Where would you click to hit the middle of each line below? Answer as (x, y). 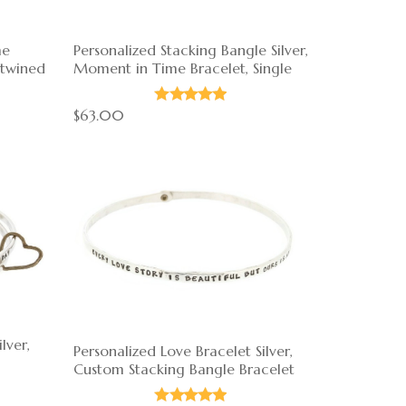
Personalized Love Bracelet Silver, (183, 350)
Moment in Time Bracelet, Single (182, 68)
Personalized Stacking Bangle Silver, (190, 50)
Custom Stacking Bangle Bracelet (184, 368)
